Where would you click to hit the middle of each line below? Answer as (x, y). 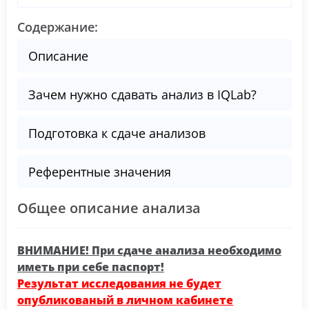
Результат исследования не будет (119, 283)
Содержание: (58, 27)
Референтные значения (100, 172)
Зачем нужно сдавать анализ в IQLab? (142, 94)
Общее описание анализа (109, 208)
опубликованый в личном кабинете (125, 300)
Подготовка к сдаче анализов (117, 133)
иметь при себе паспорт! (91, 267)
